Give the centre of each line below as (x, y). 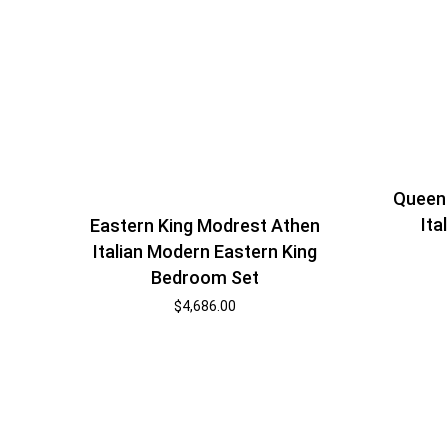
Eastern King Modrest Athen (204, 226)
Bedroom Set (204, 278)
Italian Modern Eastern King (204, 252)
